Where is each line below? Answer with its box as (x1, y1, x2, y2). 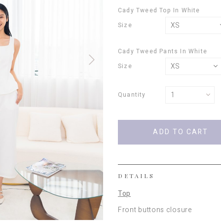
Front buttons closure (118, 204, 192, 215)
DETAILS (118, 171, 155, 180)
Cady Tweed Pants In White (118, 46, 207, 56)
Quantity (118, 90, 146, 99)
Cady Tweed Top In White (118, 5, 200, 15)
